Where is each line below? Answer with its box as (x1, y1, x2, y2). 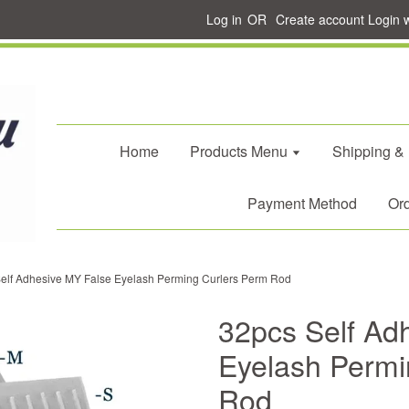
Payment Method (247, 193, 357, 214)
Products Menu (189, 141, 291, 162)
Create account (276, 10, 364, 28)
